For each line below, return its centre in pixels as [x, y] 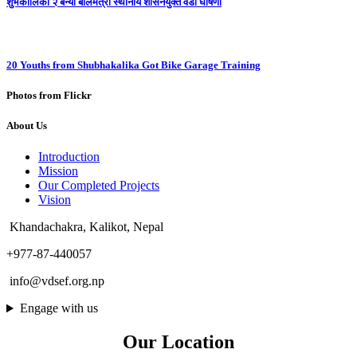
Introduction [69, 157]
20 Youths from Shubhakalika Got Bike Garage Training [133, 65]
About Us [27, 126]
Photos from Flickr [49, 95]
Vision [55, 200]
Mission [58, 171]
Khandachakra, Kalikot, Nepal [85, 227]
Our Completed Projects [99, 186]
